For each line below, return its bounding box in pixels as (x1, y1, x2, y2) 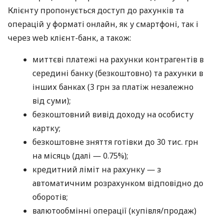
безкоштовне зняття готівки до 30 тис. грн (32, 137, 198, 148)
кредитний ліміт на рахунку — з (32, 164, 161, 175)
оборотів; (32, 192, 68, 203)
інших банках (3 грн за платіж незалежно (32, 82, 193, 93)
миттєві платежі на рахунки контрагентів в (32, 54, 204, 65)
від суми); (32, 95, 71, 107)
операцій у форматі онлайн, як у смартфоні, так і (8, 19, 198, 30)
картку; (32, 123, 60, 134)
